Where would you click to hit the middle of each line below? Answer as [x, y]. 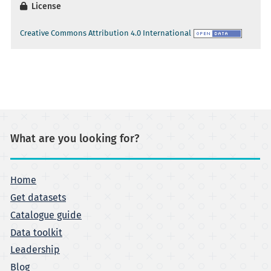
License [45, 6]
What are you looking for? [75, 139]
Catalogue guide [46, 215]
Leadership [35, 250]
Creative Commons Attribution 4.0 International [106, 33]
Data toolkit [36, 233]
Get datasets [38, 198]
